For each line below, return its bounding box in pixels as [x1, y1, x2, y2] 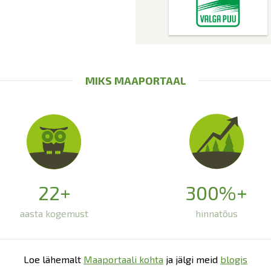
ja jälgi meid [163, 253, 220, 265]
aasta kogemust [20, 207, 89, 219]
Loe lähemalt [24, 253, 83, 265]
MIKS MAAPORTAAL [85, 73, 186, 87]
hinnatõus [195, 207, 238, 219]
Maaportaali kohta [83, 253, 163, 265]
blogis [220, 253, 247, 265]
